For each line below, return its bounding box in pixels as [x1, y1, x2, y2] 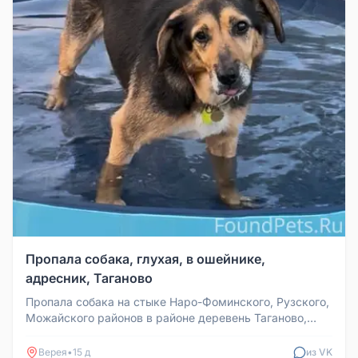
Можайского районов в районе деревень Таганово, [26, 311, 307, 324]
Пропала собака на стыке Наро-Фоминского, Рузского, [26, 295, 329, 308]
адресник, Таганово [26, 270, 153, 286]
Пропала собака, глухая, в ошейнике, [26, 251, 265, 267]
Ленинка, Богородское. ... [26, 327, 165, 340]
